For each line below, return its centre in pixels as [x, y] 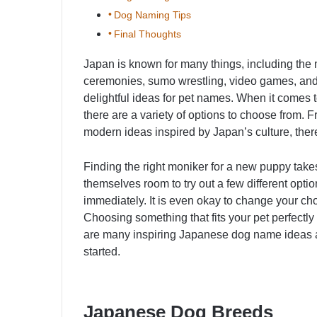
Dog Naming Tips [152, 15]
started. [102, 252]
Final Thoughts [147, 34]
